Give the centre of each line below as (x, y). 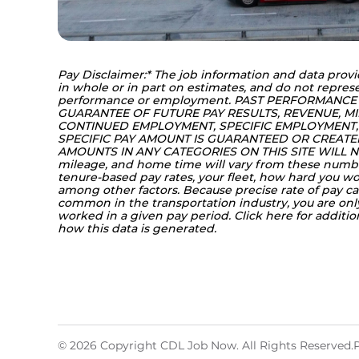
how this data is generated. (137, 229)
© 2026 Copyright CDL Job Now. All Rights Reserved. (206, 346)
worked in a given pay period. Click (161, 216)
